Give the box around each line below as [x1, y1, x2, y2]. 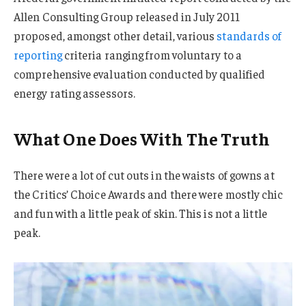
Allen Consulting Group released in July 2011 [14, 9, 240, 25]
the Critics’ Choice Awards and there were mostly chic [14, 186, 283, 201]
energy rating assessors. [14, 85, 136, 101]
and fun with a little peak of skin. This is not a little [14, 205, 267, 221]
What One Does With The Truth [14, 127, 270, 150]
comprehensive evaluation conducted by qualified [14, 66, 265, 82]
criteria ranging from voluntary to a [61, 47, 242, 63]
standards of [217, 28, 282, 44]
